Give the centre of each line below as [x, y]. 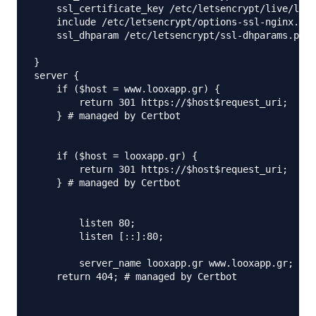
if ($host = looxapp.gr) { [116, 156]
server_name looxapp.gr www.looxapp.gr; [164, 263]
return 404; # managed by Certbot [135, 276]
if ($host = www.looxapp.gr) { [127, 89]
